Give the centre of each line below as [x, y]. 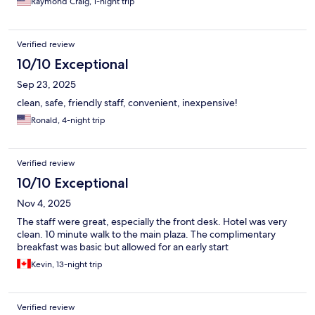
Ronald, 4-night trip [68, 121]
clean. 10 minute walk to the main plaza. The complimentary [146, 234]
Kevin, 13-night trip [67, 265]
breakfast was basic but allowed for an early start [123, 247]
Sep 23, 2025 [46, 85]
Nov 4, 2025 [44, 204]
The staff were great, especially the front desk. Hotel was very [152, 222]
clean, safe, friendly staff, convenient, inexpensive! [127, 103]
